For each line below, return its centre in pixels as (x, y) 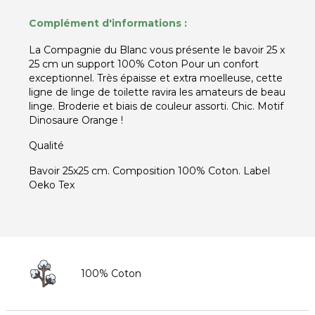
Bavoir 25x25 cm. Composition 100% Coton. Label (149, 171)
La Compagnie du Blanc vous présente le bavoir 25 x (157, 50)
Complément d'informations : (108, 23)
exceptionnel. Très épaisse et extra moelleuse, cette (156, 78)
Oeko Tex (52, 185)
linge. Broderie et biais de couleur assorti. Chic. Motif (156, 106)
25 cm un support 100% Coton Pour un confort (144, 64)
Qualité (46, 146)
